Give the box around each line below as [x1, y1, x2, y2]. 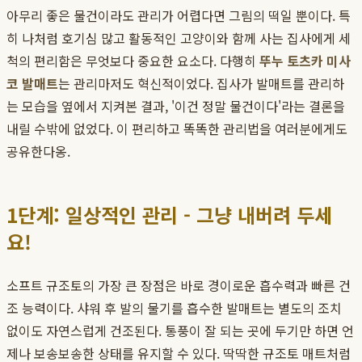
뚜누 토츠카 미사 [259, 51, 351, 71]
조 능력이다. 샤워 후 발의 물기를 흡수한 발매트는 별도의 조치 [6, 298, 342, 318]
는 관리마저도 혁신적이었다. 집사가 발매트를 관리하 [58, 74, 344, 94]
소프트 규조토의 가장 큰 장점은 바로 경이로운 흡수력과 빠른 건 [6, 276, 351, 296]
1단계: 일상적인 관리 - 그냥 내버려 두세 [6, 200, 332, 229]
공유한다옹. [6, 141, 70, 162]
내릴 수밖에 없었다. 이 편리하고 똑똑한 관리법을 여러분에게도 [6, 119, 347, 139]
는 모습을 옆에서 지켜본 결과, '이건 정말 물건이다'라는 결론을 [6, 96, 345, 116]
